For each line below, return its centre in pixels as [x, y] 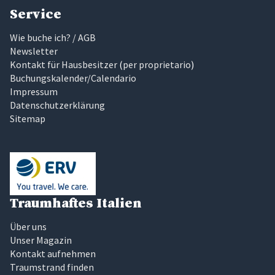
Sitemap [28, 118]
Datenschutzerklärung [57, 105]
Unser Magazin [41, 240]
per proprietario [157, 64]
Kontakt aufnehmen [53, 253]
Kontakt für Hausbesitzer [64, 64]
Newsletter [34, 51]
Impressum [34, 91]
